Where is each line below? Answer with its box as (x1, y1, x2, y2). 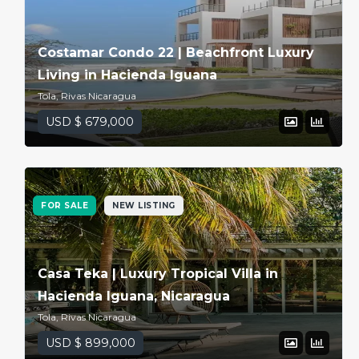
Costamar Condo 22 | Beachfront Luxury (38, 44, 314, 60)
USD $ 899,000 (46, 335, 135, 350)
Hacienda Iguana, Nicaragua (38, 288, 230, 304)
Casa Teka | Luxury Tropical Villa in (38, 265, 278, 281)
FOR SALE (41, 200, 88, 211)
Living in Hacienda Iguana (38, 67, 217, 83)
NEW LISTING (112, 200, 175, 211)
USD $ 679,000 (46, 114, 134, 129)
